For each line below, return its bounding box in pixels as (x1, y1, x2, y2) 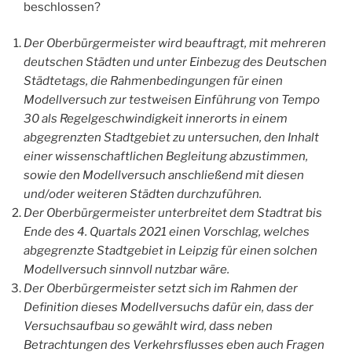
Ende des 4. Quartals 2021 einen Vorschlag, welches (24, 225, 310, 240)
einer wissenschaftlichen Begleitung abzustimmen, (24, 149, 308, 164)
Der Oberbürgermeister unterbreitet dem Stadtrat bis (24, 206, 322, 221)
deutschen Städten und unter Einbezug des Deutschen (24, 55, 327, 70)
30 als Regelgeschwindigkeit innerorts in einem (24, 112, 288, 126)
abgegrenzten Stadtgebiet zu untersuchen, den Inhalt (24, 130, 319, 145)
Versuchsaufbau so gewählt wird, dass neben (24, 319, 273, 334)
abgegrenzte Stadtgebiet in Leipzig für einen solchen (24, 244, 317, 258)
